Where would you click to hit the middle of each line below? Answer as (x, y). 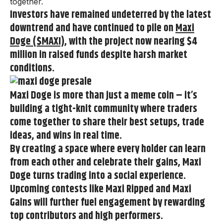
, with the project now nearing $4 (131, 42)
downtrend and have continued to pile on (93, 28)
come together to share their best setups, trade (107, 123)
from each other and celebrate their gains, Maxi (106, 163)
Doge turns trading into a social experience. (98, 176)
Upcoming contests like (58, 190)
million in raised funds (55, 55)
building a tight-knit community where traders (104, 109)
